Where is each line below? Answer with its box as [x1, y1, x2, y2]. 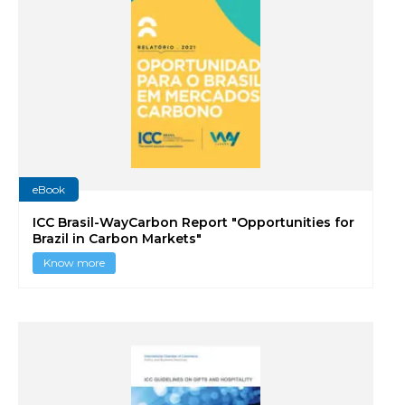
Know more [43, 255, 105, 269]
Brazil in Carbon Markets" [33, 231, 202, 247]
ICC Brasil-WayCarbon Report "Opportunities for [33, 214, 354, 231]
